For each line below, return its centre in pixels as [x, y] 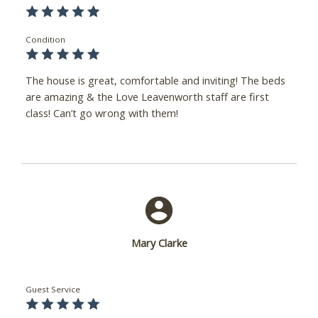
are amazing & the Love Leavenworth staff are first [147, 97]
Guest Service [53, 290]
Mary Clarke [159, 243]
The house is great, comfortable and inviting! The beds [155, 81]
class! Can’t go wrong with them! [102, 113]
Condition [45, 39]
